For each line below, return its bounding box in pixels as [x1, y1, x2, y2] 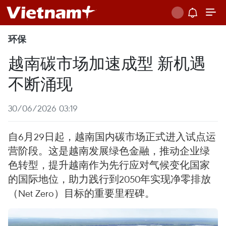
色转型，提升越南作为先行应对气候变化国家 [8, 158, 210, 171]
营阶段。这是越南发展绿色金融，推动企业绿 [8, 144, 210, 157]
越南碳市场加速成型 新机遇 [8, 51, 206, 73]
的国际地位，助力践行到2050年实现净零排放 [8, 173, 211, 185]
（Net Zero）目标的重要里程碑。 [8, 187, 155, 199]
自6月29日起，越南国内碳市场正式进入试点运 [8, 130, 216, 143]
